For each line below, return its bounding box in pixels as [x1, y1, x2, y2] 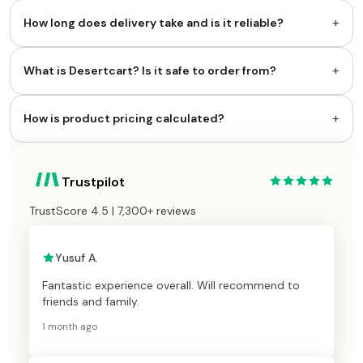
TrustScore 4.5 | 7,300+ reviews [29, 203, 196, 218]
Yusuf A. [55, 250, 98, 265]
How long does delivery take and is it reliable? [23, 15, 284, 30]
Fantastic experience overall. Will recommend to [42, 277, 300, 293]
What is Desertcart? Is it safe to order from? [23, 62, 276, 78]
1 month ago [42, 319, 97, 333]
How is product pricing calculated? [23, 110, 224, 126]
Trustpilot [62, 173, 125, 190]
